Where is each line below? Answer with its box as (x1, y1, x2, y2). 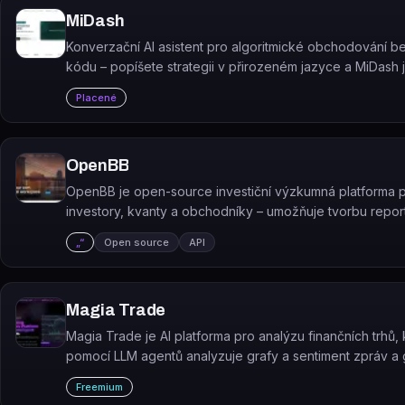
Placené (76, 91, 117, 104)
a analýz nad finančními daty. (66, 223, 236, 239)
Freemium (76, 381, 123, 393)
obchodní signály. (66, 368, 170, 383)
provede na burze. (66, 79, 178, 94)
